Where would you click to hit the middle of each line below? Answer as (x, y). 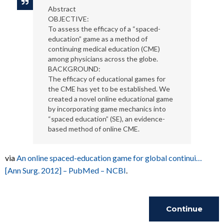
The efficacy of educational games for (106, 79)
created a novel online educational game (110, 99)
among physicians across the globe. (103, 59)
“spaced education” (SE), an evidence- (106, 119)
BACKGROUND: (74, 69)
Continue (184, 209)
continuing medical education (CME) (104, 49)
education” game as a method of (97, 39)
